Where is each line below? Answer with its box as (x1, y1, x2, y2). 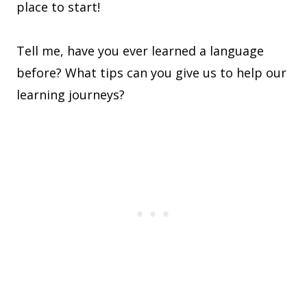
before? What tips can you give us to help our (16, 64, 286, 82)
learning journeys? (16, 86, 125, 103)
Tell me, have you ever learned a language (16, 42, 264, 60)
